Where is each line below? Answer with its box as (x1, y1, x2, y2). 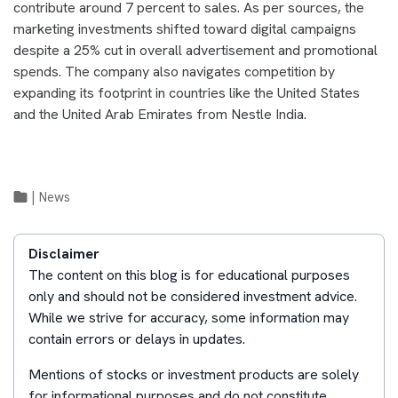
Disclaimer (28, 244, 99, 263)
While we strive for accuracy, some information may (28, 308, 349, 327)
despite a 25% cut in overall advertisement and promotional (13, 41, 378, 60)
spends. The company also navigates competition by (13, 62, 335, 81)
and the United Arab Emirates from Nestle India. (13, 105, 306, 123)
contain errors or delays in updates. (28, 330, 245, 348)
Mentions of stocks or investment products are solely (28, 365, 359, 384)
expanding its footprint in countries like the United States (13, 84, 360, 102)
